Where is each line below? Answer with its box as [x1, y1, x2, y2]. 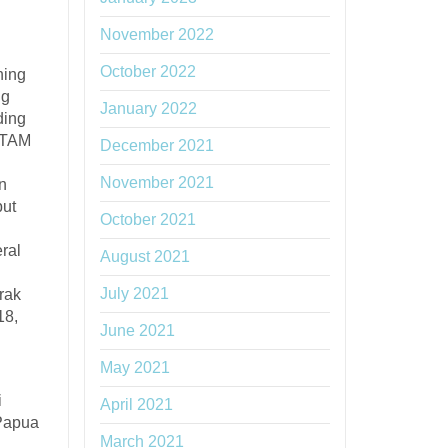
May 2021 [99, 359, 170, 376]
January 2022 [99, 100, 197, 117]
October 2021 [99, 211, 196, 228]
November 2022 [99, 26, 214, 43]
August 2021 [99, 248, 190, 265]
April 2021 [99, 396, 173, 413]
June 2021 [99, 322, 175, 339]
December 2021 [99, 137, 214, 154]
